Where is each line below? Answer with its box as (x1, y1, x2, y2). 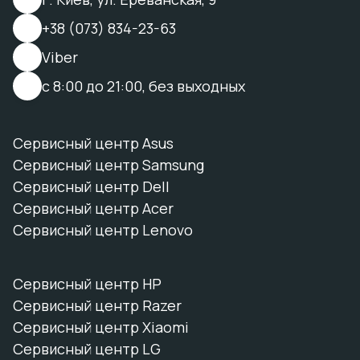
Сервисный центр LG (13, 339, 161, 358)
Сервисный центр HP (13, 274, 162, 293)
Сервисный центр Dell (13, 177, 170, 196)
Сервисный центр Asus (13, 133, 174, 153)
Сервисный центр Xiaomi (13, 317, 189, 337)
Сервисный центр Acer (13, 198, 174, 218)
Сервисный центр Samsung (13, 155, 204, 174)
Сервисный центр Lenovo (13, 220, 193, 239)
